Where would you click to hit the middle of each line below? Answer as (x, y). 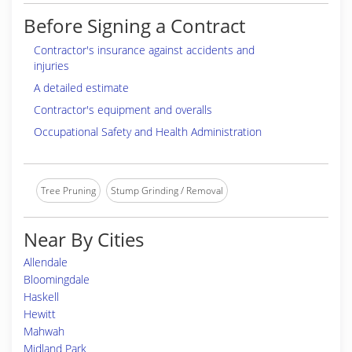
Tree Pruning (68, 191)
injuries (51, 66)
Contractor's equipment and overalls (123, 110)
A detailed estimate (81, 88)
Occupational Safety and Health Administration (148, 132)
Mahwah (44, 331)
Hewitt (40, 314)
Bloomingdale (57, 279)
